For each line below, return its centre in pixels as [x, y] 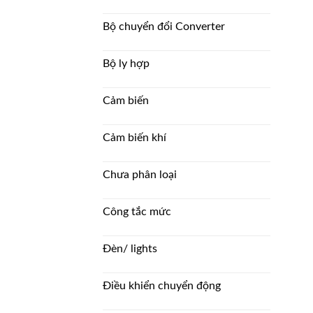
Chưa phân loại [140, 174]
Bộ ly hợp [126, 63]
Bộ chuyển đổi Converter [164, 26]
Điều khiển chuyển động [162, 285]
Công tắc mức [137, 211]
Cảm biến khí [134, 137]
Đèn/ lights [130, 248]
